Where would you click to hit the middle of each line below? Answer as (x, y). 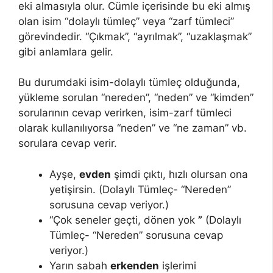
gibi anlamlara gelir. (66, 51)
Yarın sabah (80, 265)
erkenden (135, 265)
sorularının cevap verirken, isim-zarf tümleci (125, 113)
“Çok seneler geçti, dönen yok (124, 220)
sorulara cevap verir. (68, 144)
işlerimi (178, 265)
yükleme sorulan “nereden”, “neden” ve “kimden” (136, 98)
